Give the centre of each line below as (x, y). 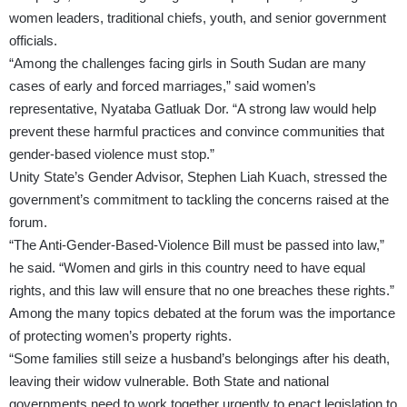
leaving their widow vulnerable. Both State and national (169, 382)
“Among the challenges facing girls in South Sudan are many (188, 64)
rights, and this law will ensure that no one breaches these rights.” (202, 291)
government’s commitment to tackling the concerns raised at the (199, 200)
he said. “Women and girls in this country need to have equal (187, 268)
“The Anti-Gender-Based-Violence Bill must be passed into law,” (197, 245)
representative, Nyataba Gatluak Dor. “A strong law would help (193, 109)
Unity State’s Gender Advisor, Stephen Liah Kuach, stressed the (198, 177)
